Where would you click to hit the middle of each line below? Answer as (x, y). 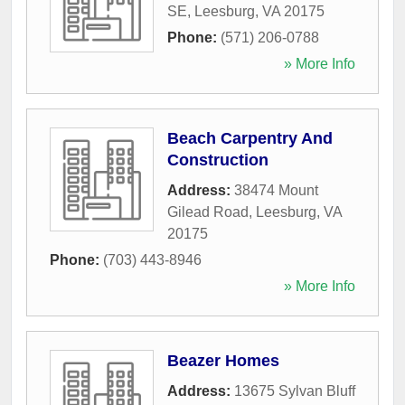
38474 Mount (276, 190)
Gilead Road (208, 212)
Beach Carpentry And (250, 138)
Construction (218, 160)
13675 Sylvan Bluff (295, 391)
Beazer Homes (223, 360)
